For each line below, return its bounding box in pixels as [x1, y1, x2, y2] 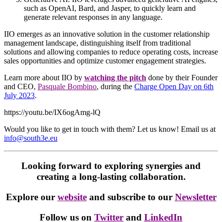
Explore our [5, 192, 57, 203]
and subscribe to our [86, 192, 175, 203]
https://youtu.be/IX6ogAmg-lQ [4, 108, 101, 116]
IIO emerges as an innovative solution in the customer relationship [4, 29, 210, 38]
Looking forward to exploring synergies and [21, 161, 201, 171]
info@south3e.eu [4, 133, 57, 142]
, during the [97, 82, 134, 91]
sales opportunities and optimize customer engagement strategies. [4, 56, 206, 65]
